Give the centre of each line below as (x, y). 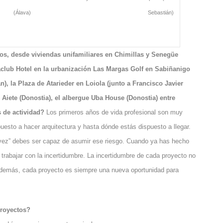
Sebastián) (161, 12)
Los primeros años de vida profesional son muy (115, 112)
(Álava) (22, 12)
